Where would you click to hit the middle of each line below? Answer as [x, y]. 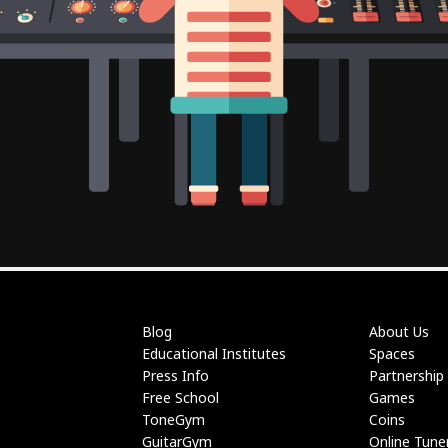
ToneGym [173, 419]
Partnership [406, 375]
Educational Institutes [213, 353]
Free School [180, 397]
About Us [399, 331]
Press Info [175, 375]
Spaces [392, 353]
